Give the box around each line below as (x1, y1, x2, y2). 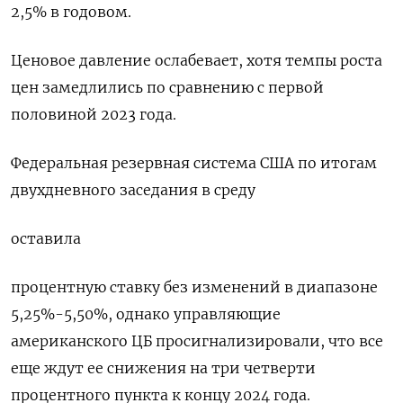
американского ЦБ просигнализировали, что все (11, 332, 383, 351)
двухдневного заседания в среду (11, 181, 255, 200)
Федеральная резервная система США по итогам (11, 154, 377, 173)
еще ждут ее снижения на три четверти (11, 359, 316, 378)
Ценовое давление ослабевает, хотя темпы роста (11, 51, 382, 70)
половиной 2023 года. (11, 105, 176, 124)
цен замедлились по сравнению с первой (11, 78, 324, 97)
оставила (11, 229, 81, 248)
